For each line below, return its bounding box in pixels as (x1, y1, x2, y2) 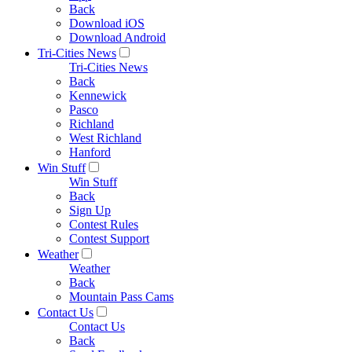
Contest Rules (69, 218, 138, 231)
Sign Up (69, 203, 111, 217)
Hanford (69, 145, 111, 159)
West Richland (69, 131, 141, 145)
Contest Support (69, 232, 149, 245)
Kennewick (69, 89, 126, 102)
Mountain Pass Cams (69, 290, 174, 303)
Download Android (69, 31, 166, 44)
